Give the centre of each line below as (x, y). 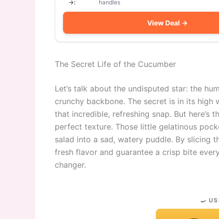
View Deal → (167, 22)
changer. (70, 164)
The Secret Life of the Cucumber (115, 64)
